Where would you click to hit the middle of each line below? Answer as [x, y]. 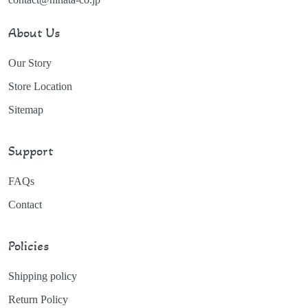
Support [31, 151]
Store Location [40, 86]
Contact [25, 205]
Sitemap [26, 110]
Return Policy [38, 299]
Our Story [30, 63]
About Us [34, 33]
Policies [29, 246]
